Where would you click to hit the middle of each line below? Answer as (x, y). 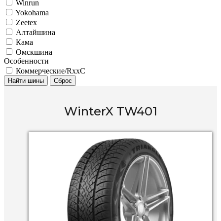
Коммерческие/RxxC (51, 71)
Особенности (26, 61)
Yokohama (32, 13)
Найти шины (26, 81)
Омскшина (34, 52)
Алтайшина (36, 32)
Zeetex (26, 22)
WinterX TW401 (110, 111)
